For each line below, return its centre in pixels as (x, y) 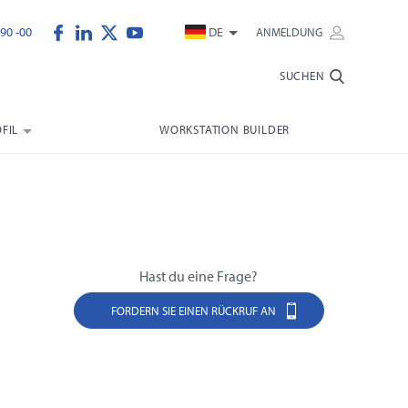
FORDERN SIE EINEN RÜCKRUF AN (195, 310)
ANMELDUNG (290, 32)
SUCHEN (302, 76)
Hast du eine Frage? (199, 276)
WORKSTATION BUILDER (225, 129)
